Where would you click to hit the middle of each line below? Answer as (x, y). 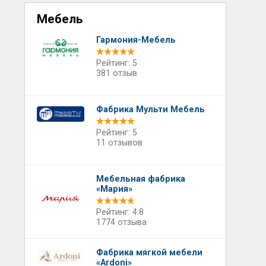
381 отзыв (116, 73)
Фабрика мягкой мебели (149, 253)
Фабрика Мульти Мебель (150, 110)
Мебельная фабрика (140, 179)
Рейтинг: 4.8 (120, 212)
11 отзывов (119, 143)
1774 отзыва (121, 222)
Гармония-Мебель (136, 40)
